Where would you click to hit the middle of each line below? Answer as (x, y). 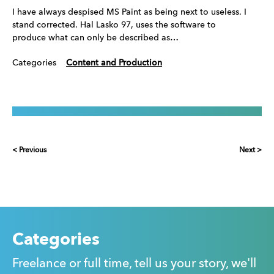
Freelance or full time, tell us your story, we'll (134, 265)
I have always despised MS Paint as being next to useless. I (129, 13)
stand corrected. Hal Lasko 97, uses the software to (114, 25)
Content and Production (114, 63)
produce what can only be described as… (95, 38)
